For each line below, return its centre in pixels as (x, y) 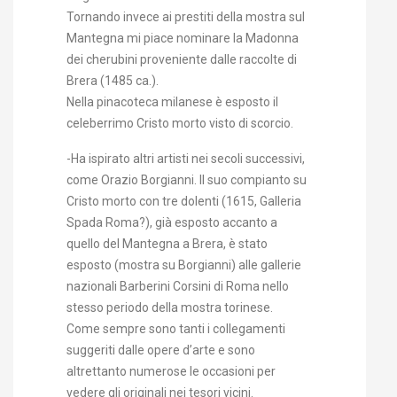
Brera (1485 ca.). (113, 81)
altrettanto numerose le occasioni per (171, 372)
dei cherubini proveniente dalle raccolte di (182, 60)
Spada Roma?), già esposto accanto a (172, 223)
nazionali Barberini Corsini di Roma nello (178, 287)
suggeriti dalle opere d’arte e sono (161, 350)
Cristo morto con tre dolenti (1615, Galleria (184, 202)
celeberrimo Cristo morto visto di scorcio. (180, 124)
